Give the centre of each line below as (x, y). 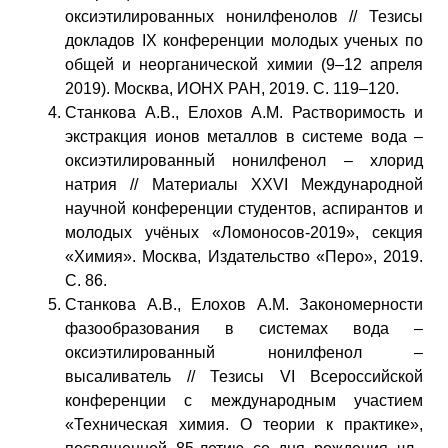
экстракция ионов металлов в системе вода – (244, 136)
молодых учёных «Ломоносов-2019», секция (244, 232)
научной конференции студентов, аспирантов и (244, 208)
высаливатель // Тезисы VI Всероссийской (244, 376)
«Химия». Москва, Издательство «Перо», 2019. (244, 256)
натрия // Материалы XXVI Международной (244, 184)
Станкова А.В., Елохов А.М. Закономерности (244, 304)
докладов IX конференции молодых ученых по (244, 40)
